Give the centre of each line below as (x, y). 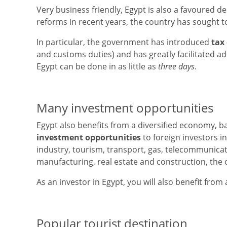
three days (176, 66)
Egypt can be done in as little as (97, 66)
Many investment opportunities (125, 108)
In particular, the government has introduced (124, 42)
